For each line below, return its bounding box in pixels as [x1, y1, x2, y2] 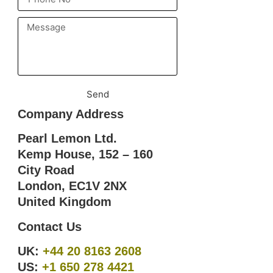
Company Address [18, 107, 124, 121]
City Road [18, 163, 75, 177]
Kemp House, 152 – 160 [18, 147, 154, 161]
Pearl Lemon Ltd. [18, 132, 118, 146]
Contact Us [18, 219, 82, 233]
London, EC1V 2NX [18, 179, 127, 193]
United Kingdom [18, 195, 112, 209]
